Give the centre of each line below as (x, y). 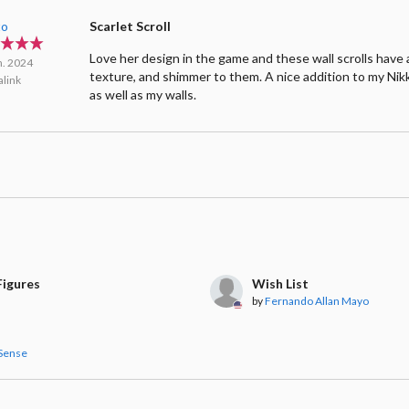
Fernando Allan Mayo (316, 300)
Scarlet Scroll (131, 26)
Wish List (280, 283)
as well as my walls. (143, 94)
